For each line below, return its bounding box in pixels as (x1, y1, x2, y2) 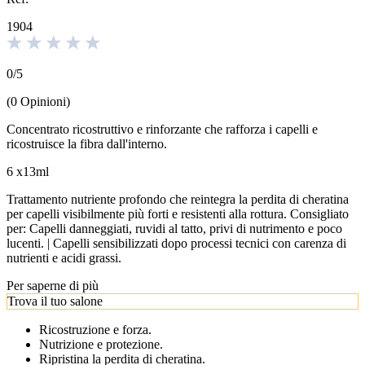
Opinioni (20, 94, 66, 108)
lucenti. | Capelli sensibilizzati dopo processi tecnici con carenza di (7, 235, 346, 250)
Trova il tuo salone (7, 293, 103, 308)
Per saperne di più (7, 278, 99, 292)
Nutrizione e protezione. (39, 336, 163, 351)
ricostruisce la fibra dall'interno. (7, 136, 167, 151)
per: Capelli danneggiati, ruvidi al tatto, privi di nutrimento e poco (7, 221, 342, 235)
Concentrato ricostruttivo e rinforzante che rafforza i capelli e (7, 121, 318, 136)
